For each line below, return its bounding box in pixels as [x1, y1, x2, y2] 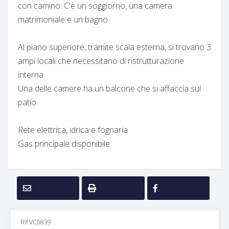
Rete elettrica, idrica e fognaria [18, 124, 128, 135]
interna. [18, 68, 45, 80]
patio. [18, 96, 38, 108]
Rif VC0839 [20, 217, 51, 226]
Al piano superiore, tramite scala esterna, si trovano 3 [18, 41, 211, 53]
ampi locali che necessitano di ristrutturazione [18, 55, 184, 66]
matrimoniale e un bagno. [18, 13, 109, 25]
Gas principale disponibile [18, 138, 110, 149]
